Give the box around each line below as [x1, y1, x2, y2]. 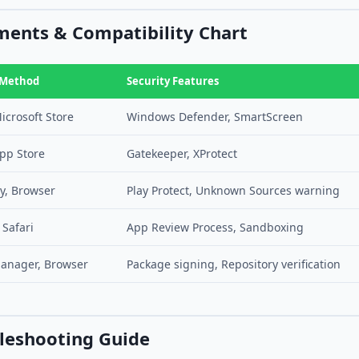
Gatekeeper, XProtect [127, 146, 237, 161]
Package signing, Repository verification [127, 256, 341, 272]
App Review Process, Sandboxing [127, 220, 304, 235]
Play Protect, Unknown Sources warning [127, 183, 340, 198]
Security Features [127, 74, 219, 88]
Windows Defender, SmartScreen [127, 109, 303, 124]
